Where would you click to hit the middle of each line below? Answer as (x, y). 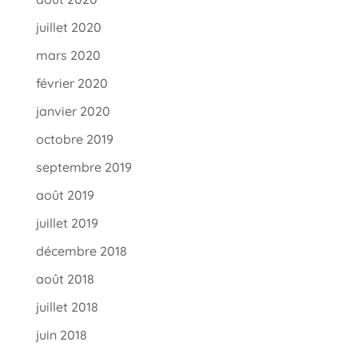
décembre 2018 (81, 251)
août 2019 (65, 195)
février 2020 (72, 84)
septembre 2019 (84, 167)
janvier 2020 (73, 111)
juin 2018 (61, 335)
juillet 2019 (67, 223)
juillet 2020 (68, 28)
